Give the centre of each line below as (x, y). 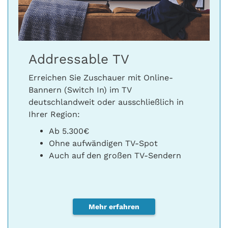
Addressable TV (79, 59)
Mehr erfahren (114, 207)
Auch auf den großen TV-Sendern (115, 156)
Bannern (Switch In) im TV (80, 90)
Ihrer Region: (54, 115)
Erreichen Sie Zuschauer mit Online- (101, 78)
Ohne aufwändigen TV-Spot (103, 144)
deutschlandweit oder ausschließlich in (106, 102)
